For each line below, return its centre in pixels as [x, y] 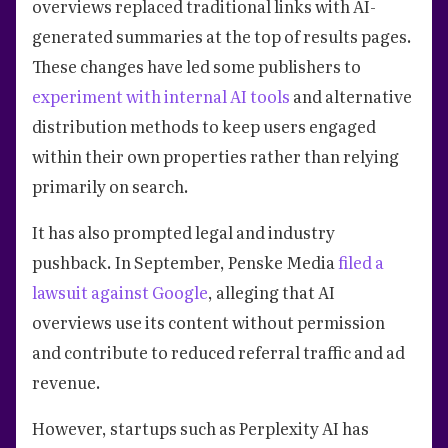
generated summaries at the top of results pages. [222, 35]
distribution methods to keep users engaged [204, 125]
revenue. [66, 381]
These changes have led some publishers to [196, 65]
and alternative [352, 95]
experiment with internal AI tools [162, 95]
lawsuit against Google [120, 291]
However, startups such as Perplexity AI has [200, 427]
